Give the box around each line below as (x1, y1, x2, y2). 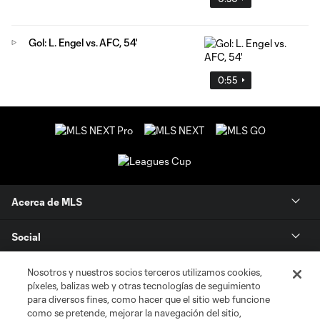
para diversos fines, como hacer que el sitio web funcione (27, 294, 271, 305)
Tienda (11, 266, 44, 279)
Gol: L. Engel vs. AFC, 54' (29, 36, 138, 49)
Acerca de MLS (11, 196, 82, 209)
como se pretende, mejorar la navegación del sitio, (27, 307, 242, 319)
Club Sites (11, 300, 61, 313)
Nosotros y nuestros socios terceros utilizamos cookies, (27, 266, 263, 278)
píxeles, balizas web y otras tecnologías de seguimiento (27, 280, 261, 291)
